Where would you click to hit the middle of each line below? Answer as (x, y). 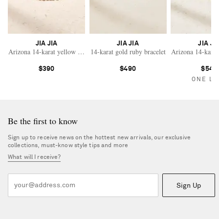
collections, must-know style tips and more (68, 146)
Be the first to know (43, 121)
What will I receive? (34, 158)
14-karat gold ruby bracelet (128, 52)
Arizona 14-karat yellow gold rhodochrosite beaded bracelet (91, 52)
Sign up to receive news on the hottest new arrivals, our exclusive (99, 138)
